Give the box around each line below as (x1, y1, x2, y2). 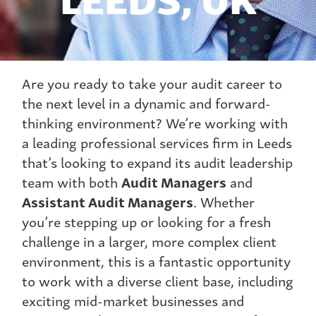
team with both (22, 171, 121, 193)
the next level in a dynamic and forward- (22, 92, 271, 114)
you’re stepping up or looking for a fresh (22, 210, 271, 232)
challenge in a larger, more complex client (22, 230, 276, 252)
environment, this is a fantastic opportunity (22, 250, 291, 272)
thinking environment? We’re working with (22, 111, 288, 133)
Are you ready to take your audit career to (22, 72, 282, 94)
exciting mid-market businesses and (22, 289, 244, 311)
